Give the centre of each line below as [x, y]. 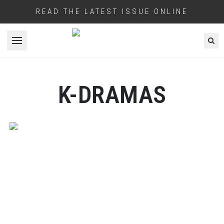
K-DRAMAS [112, 94]
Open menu [36, 45]
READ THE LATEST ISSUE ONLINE [112, 11]
